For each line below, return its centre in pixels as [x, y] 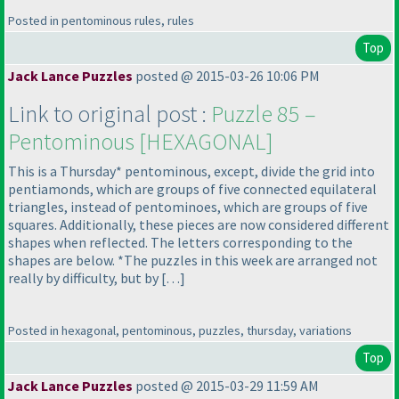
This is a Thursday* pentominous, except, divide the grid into [191, 171]
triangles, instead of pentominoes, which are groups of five [188, 207]
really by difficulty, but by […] [97, 278]
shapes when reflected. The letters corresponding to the [180, 243]
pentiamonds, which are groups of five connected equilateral [192, 189]
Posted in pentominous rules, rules [101, 21]
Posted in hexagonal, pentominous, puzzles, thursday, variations [180, 331]
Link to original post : [110, 114]
